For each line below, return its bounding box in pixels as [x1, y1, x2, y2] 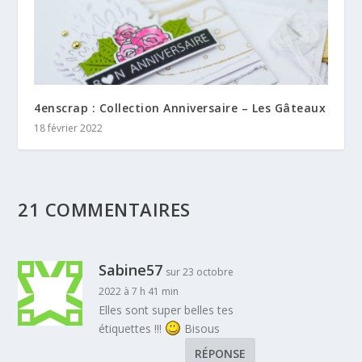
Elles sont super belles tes [99, 302, 234, 318]
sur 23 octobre [166, 265, 234, 280]
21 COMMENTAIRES [18, 197, 191, 222]
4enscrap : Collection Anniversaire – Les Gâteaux [34, 100, 326, 116]
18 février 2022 [34, 121, 103, 136]
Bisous [181, 321, 221, 337]
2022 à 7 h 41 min [99, 284, 179, 299]
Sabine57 [99, 260, 163, 280]
